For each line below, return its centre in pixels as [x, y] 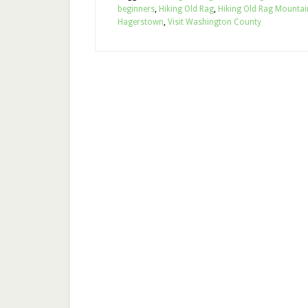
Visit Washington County [214, 22]
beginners [136, 9]
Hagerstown [141, 22]
